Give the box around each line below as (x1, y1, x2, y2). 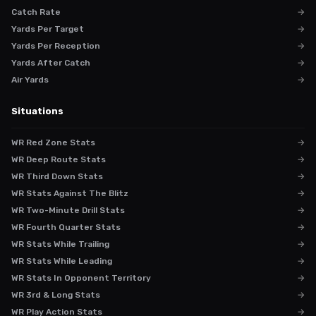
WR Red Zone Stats (11, 138, 95, 147)
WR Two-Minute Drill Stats (11, 205, 125, 215)
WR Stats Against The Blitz (11, 188, 128, 198)
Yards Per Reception (11, 41, 100, 51)
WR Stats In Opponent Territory (11, 273, 151, 283)
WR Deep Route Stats (11, 154, 106, 164)
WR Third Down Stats (11, 171, 103, 181)
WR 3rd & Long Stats (11, 290, 100, 300)
